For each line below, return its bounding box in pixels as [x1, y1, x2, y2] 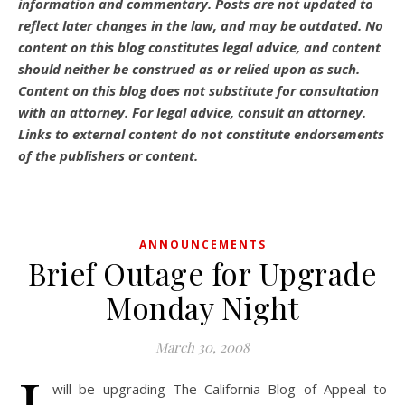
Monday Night [106, 287, 299, 327]
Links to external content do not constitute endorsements [18, 125, 384, 143]
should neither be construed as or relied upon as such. [18, 60, 360, 78]
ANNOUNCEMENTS [138, 237, 267, 252]
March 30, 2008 [155, 338, 250, 356]
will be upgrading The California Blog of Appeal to [52, 380, 387, 398]
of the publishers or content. [18, 146, 198, 165]
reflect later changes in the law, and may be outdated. [18, 16, 365, 34]
